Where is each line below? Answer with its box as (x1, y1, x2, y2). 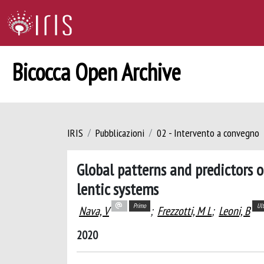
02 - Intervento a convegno (157, 126, 259, 140)
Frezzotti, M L (157, 203, 212, 219)
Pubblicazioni (95, 126, 144, 140)
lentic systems (77, 178, 159, 200)
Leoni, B (219, 203, 250, 219)
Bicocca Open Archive (12, 57, 181, 87)
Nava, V (79, 203, 109, 219)
